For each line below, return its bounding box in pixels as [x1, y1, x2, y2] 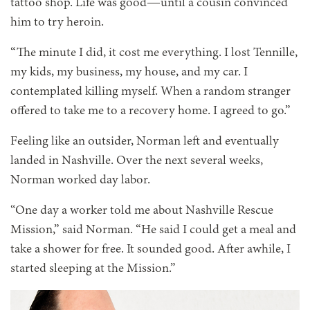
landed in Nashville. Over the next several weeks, [10, 154, 263, 168]
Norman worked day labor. [10, 173, 150, 188]
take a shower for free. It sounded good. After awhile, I [10, 242, 291, 257]
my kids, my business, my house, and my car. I [10, 65, 248, 80]
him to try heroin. [10, 15, 104, 30]
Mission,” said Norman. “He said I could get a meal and [10, 223, 296, 237]
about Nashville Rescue [153, 203, 273, 218]
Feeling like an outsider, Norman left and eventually [10, 134, 279, 149]
